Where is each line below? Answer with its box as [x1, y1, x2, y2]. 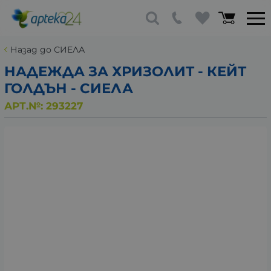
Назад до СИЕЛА [10, 44, 85, 55]
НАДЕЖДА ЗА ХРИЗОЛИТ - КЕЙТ [4, 63, 246, 80]
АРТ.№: [4, 99, 46, 112]
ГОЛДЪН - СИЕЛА [4, 80, 133, 97]
